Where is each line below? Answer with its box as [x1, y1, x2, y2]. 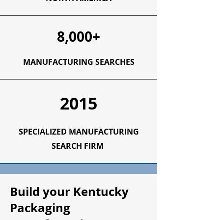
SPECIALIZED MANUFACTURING [18, 126, 139, 137]
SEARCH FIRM [52, 140, 106, 151]
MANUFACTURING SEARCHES [23, 56, 135, 67]
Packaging [10, 199, 70, 216]
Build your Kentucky [10, 183, 129, 200]
